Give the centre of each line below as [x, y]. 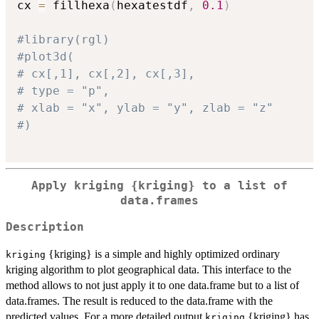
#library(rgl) [63, 40]
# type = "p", [63, 91]
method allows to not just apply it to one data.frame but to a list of [152, 285]
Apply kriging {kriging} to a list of [159, 186]
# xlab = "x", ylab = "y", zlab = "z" [145, 108]
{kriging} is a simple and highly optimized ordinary [163, 253]
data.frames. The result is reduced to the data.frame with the [139, 300]
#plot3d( [46, 57]
